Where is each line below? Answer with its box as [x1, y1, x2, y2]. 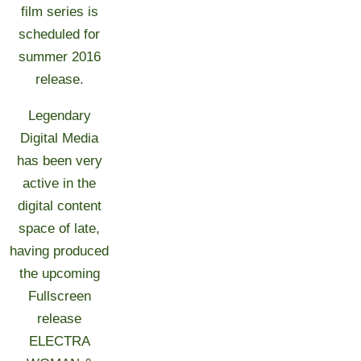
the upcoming [19, 266, 100, 281]
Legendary [27, 108, 91, 123]
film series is [20, 4, 98, 19]
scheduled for [19, 27, 101, 42]
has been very [16, 153, 102, 168]
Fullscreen [27, 288, 91, 304]
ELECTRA [28, 334, 90, 349]
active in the [23, 176, 97, 191]
